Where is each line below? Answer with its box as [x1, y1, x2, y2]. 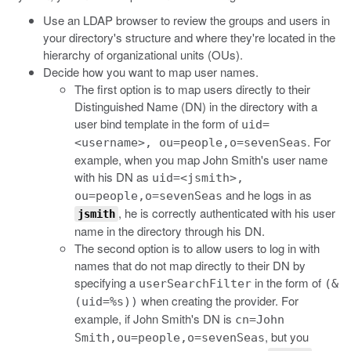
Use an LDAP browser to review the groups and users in [43, 12, 330, 28]
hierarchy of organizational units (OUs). [43, 46, 243, 63]
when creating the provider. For [138, 292, 299, 309]
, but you [265, 328, 309, 345]
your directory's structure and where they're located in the [43, 29, 335, 45]
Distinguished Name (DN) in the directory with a [74, 98, 317, 114]
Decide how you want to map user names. [43, 63, 259, 80]
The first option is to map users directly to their [74, 81, 310, 97]
